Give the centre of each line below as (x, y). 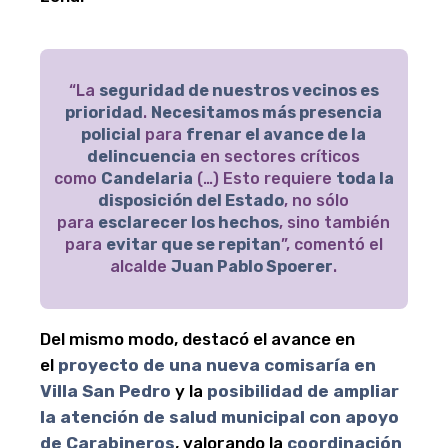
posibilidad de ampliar (303, 390)
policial (111, 134)
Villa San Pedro (105, 390)
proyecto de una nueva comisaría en (217, 364)
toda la (364, 178)
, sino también (335, 222)
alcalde (141, 266)
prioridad (104, 112)
